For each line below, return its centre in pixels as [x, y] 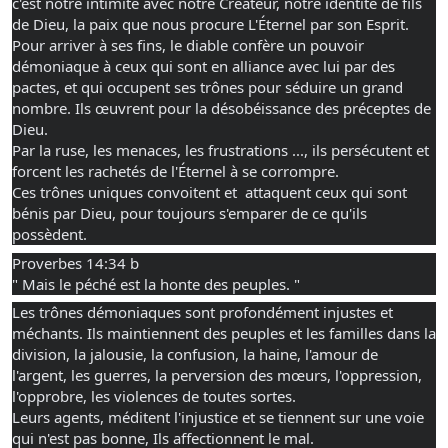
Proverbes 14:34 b [75, 262]
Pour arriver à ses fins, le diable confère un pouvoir [188, 45]
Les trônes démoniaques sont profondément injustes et [202, 312]
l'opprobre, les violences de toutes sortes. [154, 396]
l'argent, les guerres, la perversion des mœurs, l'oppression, [217, 375]
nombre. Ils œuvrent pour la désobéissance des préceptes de [221, 108]
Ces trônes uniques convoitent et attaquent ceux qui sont [209, 192]
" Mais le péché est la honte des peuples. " [156, 283]
